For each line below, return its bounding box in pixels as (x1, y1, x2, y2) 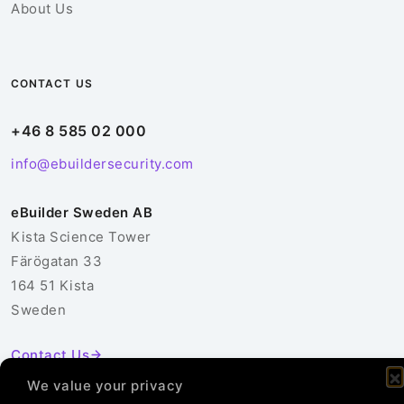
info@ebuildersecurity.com (11, 154, 194, 172)
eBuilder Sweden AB (11, 203, 152, 221)
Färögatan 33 (11, 252, 102, 270)
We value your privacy (27, 377, 184, 394)
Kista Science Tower (11, 227, 151, 245)
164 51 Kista (11, 276, 94, 294)
